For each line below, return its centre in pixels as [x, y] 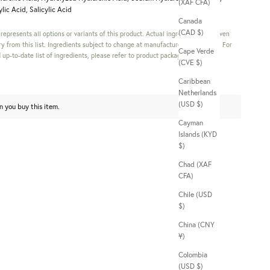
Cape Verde [196, 51]
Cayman [191, 123]
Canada [190, 21]
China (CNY [196, 225]
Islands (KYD [198, 134]
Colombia [193, 255]
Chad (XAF [195, 165]
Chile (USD [195, 195]
